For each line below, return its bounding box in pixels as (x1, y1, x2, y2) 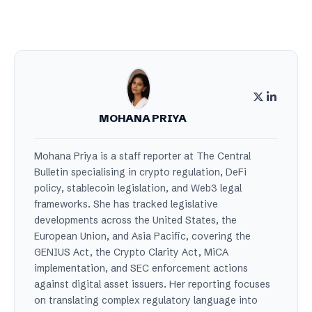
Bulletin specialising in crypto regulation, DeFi (34, 166, 247, 178)
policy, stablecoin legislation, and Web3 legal (34, 182, 242, 194)
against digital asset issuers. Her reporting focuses (34, 278, 270, 290)
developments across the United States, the (34, 214, 237, 226)
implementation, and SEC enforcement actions (34, 262, 248, 274)
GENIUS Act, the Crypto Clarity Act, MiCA (34, 246, 228, 258)
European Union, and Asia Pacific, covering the (34, 230, 251, 242)
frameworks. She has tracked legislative (34, 198, 218, 210)
